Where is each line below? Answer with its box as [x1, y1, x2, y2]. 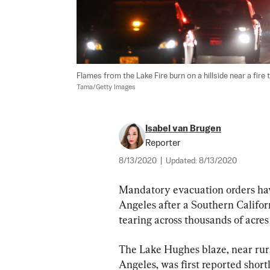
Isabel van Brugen [145, 124, 221, 134]
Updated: [166, 157, 199, 166]
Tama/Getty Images [77, 84, 136, 92]
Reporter [145, 139, 180, 148]
